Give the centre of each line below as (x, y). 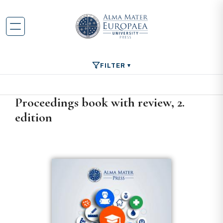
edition (34, 117)
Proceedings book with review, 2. (100, 102)
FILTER (113, 65)
